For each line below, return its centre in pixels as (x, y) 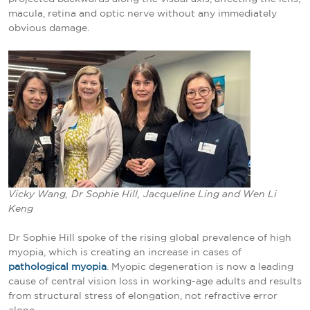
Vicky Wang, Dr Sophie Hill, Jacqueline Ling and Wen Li (143, 194)
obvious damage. (49, 28)
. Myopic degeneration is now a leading (200, 267)
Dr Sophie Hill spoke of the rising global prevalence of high (150, 238)
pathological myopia (57, 267)
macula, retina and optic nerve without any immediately (143, 13)
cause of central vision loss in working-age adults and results (155, 281)
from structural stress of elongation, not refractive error (143, 296)
